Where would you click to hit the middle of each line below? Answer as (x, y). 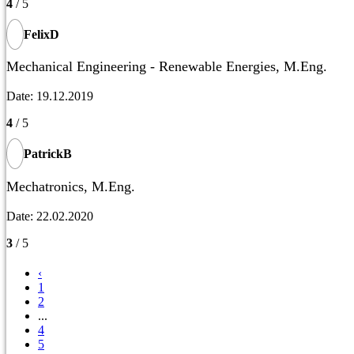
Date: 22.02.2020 (50, 216)
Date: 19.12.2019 (50, 96)
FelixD (41, 34)
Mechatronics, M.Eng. (71, 186)
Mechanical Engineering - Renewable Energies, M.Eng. (167, 67)
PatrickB (48, 154)
